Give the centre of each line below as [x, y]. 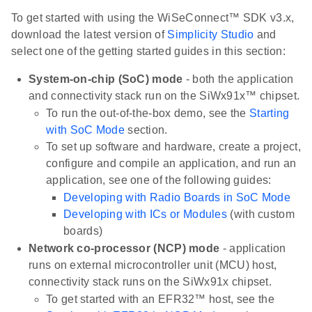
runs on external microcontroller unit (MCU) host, [153, 265]
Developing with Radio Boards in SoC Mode [177, 197]
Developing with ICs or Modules [146, 214]
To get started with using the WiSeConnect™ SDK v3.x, [153, 17]
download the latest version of [89, 34]
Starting [270, 113]
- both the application [238, 79]
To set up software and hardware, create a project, [173, 146]
